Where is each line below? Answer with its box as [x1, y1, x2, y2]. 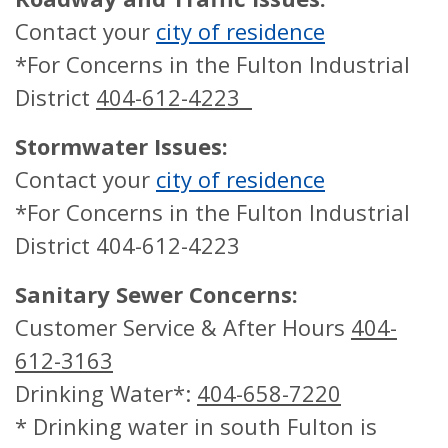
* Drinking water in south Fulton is [15, 411, 377, 441]
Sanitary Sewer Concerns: [15, 279, 298, 309]
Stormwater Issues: [15, 131, 228, 161]
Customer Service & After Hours [15, 312, 351, 342]
